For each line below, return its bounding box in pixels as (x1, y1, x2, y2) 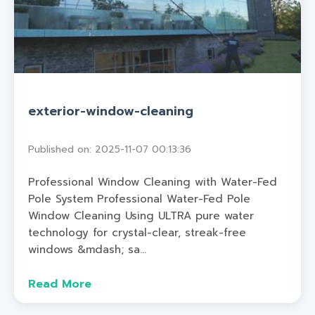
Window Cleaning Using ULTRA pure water (28, 207, 254, 224)
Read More (28, 275, 91, 292)
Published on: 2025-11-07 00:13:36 (28, 142, 191, 157)
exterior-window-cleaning (28, 102, 193, 121)
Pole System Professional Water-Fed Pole (28, 190, 250, 207)
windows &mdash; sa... (28, 240, 146, 257)
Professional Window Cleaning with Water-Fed (28, 173, 277, 190)
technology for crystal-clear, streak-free (28, 224, 246, 240)
